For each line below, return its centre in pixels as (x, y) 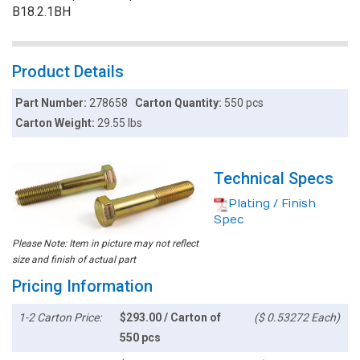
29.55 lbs (120, 123)
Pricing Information (82, 286)
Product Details (68, 72)
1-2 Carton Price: (60, 317)
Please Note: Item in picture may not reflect (105, 243)
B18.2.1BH (41, 12)
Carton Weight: (57, 123)
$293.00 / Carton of (170, 317)
